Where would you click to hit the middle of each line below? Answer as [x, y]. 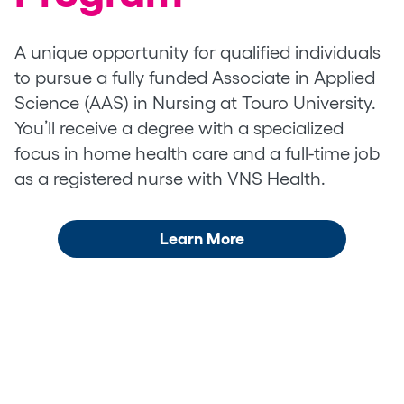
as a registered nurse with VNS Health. [170, 178]
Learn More [202, 239]
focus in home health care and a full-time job [197, 153]
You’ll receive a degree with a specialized [179, 128]
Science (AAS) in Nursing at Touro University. [195, 102]
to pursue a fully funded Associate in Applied [195, 77]
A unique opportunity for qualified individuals [197, 52]
